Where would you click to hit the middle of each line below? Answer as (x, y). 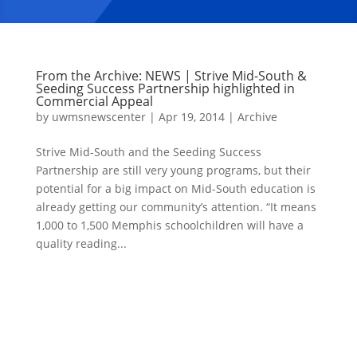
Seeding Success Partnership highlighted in (165, 88)
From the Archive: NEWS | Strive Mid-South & (171, 75)
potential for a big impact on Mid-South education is (175, 188)
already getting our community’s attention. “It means (176, 206)
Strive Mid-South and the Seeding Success (148, 151)
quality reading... (81, 243)
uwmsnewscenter (98, 116)
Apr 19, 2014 (191, 116)
